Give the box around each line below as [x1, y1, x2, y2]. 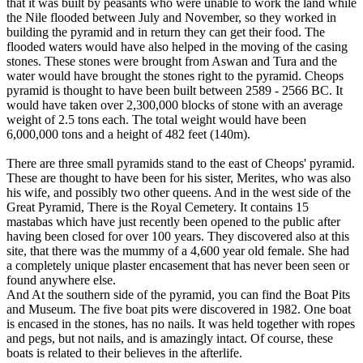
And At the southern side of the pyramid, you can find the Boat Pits [6, 287, 350, 301]
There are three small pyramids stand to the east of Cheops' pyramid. [6, 156, 355, 170]
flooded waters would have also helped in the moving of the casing [6, 39, 348, 53]
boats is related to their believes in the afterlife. [6, 345, 242, 360]
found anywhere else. [6, 272, 116, 287]
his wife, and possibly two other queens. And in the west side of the [6, 185, 351, 199]
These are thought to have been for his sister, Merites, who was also [6, 170, 351, 185]
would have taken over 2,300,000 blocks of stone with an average [6, 97, 343, 112]
